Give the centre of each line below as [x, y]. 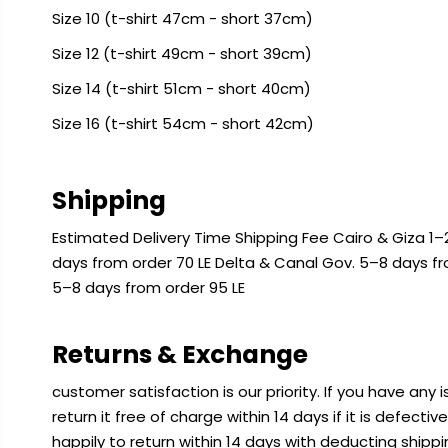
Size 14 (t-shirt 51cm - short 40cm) [181, 89]
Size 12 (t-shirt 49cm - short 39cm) [181, 54]
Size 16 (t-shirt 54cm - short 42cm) [182, 124]
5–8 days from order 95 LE [148, 288]
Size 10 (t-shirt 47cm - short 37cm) [182, 19]
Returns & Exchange [179, 355]
